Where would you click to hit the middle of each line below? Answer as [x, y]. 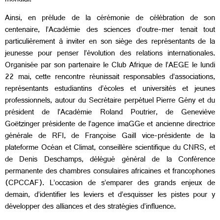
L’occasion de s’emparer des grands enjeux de [130, 184]
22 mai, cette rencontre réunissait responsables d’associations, [110, 78]
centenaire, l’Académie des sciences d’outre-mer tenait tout [110, 31]
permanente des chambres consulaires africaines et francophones [110, 172]
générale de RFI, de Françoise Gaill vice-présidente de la [110, 137]
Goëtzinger [22, 125]
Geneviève [198, 113]
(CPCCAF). [25, 184]
